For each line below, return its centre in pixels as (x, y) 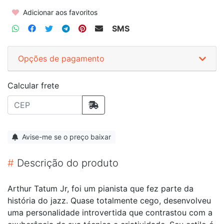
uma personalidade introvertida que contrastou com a (110, 212)
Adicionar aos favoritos (59, 12)
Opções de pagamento (61, 58)
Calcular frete (33, 85)
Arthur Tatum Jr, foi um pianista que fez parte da (100, 188)
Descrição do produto (66, 163)
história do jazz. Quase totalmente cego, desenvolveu (109, 200)
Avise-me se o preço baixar (65, 136)
